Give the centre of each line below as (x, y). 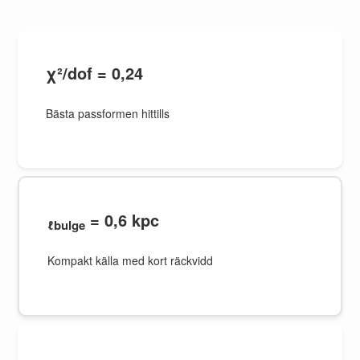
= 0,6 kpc (123, 220)
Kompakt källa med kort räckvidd (131, 260)
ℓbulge (67, 225)
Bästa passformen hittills (108, 113)
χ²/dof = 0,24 (95, 73)
